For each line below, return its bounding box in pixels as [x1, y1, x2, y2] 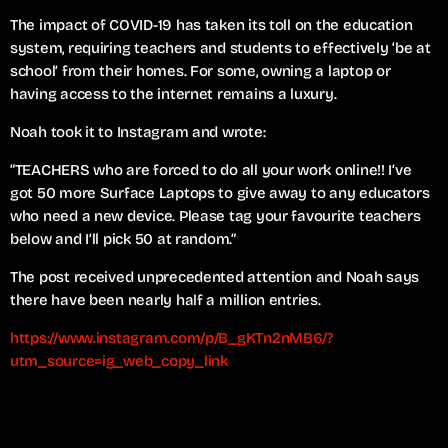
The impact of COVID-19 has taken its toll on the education [10, 15, 413, 34]
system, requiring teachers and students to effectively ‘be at [10, 38, 431, 57]
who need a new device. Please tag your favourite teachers [10, 206, 421, 225]
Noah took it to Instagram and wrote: [10, 122, 266, 141]
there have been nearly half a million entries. [10, 290, 321, 309]
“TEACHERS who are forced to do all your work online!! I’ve [10, 160, 412, 179]
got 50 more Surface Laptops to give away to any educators [10, 183, 430, 202]
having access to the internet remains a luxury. [10, 84, 337, 103]
